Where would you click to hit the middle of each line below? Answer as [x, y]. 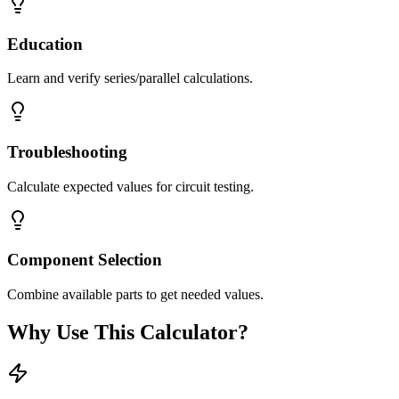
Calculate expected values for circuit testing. [130, 186]
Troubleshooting [67, 152]
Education [45, 44]
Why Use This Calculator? [128, 333]
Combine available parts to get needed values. [135, 295]
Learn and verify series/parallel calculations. [130, 78]
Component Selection [85, 260]
